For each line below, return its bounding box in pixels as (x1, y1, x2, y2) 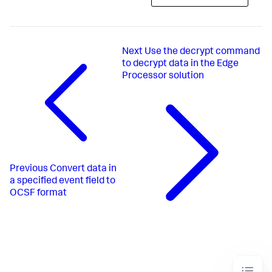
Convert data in (50, 164, 117, 174)
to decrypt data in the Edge (122, 59, 239, 70)
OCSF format (10, 188, 67, 199)
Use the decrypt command (144, 47, 260, 58)
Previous (10, 164, 48, 174)
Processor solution (122, 72, 205, 82)
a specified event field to (10, 176, 115, 186)
